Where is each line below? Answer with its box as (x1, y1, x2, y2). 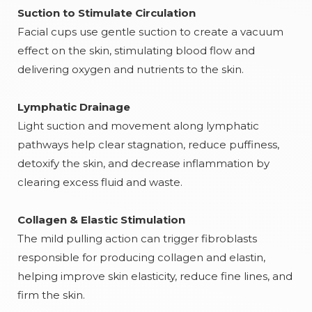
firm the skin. (17, 288, 85, 302)
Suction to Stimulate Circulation (17, 6, 196, 19)
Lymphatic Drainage (17, 100, 130, 114)
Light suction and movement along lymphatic (17, 119, 259, 132)
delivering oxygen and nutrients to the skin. (17, 63, 244, 76)
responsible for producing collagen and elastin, (17, 251, 265, 264)
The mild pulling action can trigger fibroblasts (17, 232, 257, 245)
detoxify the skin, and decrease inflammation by (17, 157, 270, 170)
